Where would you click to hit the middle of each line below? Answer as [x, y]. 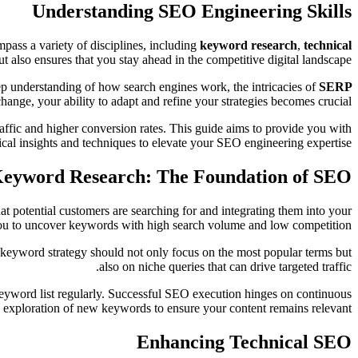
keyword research [249, 45]
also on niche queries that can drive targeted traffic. [225, 266]
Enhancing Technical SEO [244, 342]
